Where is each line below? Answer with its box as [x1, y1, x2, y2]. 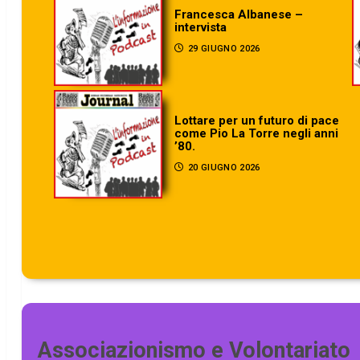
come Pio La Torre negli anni [174, 125, 339, 141]
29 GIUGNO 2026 [187, 43, 260, 54]
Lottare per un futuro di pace [174, 112, 340, 128]
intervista [174, 19, 227, 35]
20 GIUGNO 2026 [187, 162, 260, 173]
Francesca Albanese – [174, 6, 304, 22]
